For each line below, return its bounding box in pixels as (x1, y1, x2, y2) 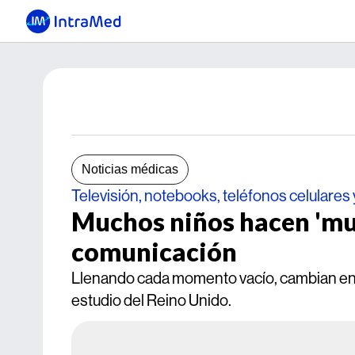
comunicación (71, 236, 237, 267)
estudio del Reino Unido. (71, 290, 231, 310)
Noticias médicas (82, 162, 178, 176)
